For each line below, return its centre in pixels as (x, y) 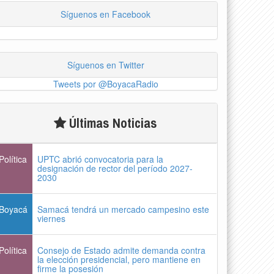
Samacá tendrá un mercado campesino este (124, 209)
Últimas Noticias (112, 123)
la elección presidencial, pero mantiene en (119, 259)
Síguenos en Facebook (106, 14)
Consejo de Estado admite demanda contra (122, 250)
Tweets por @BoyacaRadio (106, 83)
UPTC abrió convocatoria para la (101, 159)
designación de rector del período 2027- (115, 168)
